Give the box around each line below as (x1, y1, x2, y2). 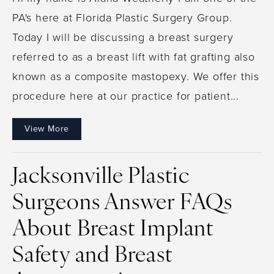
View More (24, 122, 70, 135)
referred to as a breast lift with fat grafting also (12, 48, 255, 65)
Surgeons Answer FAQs (12, 192, 232, 215)
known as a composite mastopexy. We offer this (12, 68, 259, 84)
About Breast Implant (12, 218, 214, 241)
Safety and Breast (12, 245, 173, 267)
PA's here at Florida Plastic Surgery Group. (12, 9, 232, 26)
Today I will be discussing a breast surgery (12, 29, 234, 45)
